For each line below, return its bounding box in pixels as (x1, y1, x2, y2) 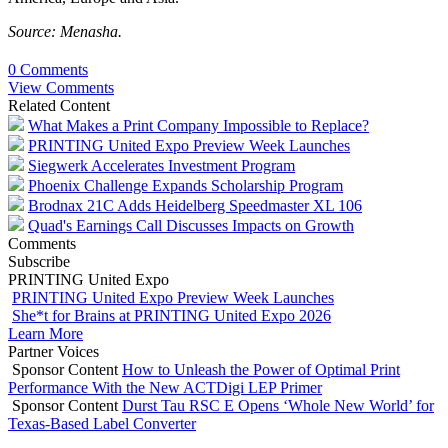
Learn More (8, 324, 83, 342)
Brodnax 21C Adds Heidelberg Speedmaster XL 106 (28, 196, 362, 214)
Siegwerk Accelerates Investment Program (28, 156, 295, 174)
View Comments (8, 78, 114, 96)
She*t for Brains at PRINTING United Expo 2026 (12, 306, 331, 324)
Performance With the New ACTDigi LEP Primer (8, 378, 322, 396)
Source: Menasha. (8, 23, 122, 41)
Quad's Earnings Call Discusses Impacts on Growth (28, 216, 354, 234)
